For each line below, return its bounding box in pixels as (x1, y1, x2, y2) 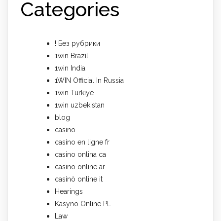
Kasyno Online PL (55, 200, 111, 208)
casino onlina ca (55, 150, 106, 159)
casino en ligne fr (55, 138, 110, 147)
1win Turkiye (55, 89, 94, 97)
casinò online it (55, 175, 103, 184)
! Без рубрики (55, 39, 100, 48)
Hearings (55, 187, 83, 196)
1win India (55, 64, 85, 73)
